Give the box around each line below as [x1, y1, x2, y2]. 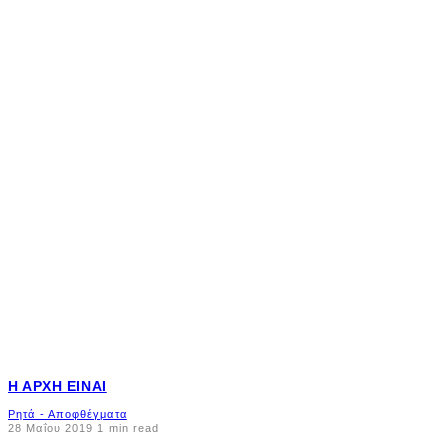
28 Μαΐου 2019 [8, 422, 94, 435]
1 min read [93, 422, 160, 435]
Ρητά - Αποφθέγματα [8, 408, 127, 421]
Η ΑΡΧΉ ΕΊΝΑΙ [8, 377, 107, 394]
